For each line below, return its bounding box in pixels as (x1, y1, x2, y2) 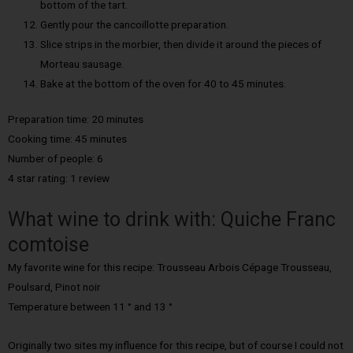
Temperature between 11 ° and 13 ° (8, 300, 173, 314)
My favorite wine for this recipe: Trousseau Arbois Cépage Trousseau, (8, 261, 332, 274)
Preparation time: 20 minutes (8, 113, 143, 126)
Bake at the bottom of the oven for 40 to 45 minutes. (40, 76, 287, 90)
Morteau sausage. (40, 57, 124, 70)
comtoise (8, 233, 89, 257)
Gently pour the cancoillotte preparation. (40, 17, 229, 31)
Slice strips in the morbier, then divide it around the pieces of (40, 37, 322, 50)
